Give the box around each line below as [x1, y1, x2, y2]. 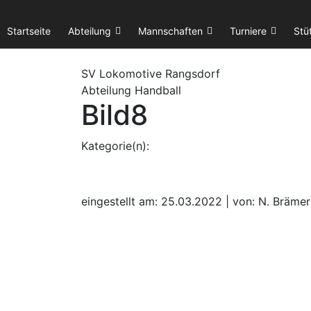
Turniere [230, 25, 267, 37]
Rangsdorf [162, 67, 220, 81]
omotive [119, 67, 162, 81]
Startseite [7, 25, 51, 37]
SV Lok [81, 67, 119, 81]
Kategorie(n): [81, 139, 149, 153]
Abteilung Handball [81, 83, 181, 97]
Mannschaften [138, 25, 203, 37]
